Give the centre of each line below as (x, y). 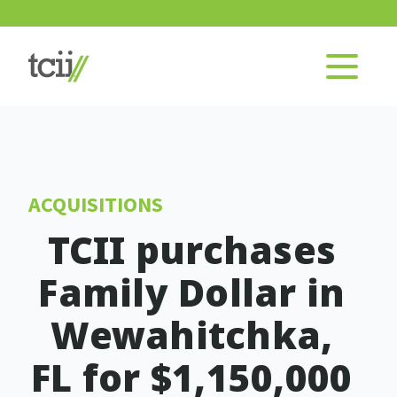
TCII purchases (192, 249)
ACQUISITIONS (96, 204)
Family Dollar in (192, 292)
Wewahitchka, (192, 335)
